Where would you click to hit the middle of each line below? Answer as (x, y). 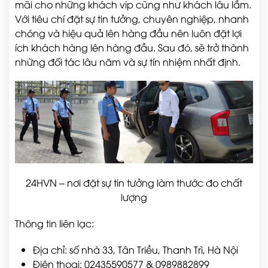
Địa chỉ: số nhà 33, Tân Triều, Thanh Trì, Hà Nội (135, 250)
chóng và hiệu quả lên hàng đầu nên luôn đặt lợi (128, 33)
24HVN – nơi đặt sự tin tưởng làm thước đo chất (134, 183)
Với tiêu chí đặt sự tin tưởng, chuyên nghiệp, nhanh (132, 18)
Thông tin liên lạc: (54, 223)
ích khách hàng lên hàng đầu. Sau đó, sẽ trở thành (132, 47)
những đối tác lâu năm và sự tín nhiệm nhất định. (128, 61)
